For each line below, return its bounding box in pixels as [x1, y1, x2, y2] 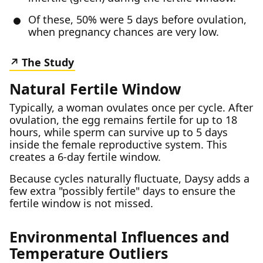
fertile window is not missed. [9, 196, 153, 210]
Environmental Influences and [9, 227, 230, 247]
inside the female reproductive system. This [9, 137, 227, 151]
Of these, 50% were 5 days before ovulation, [28, 12, 247, 26]
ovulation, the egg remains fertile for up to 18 [9, 113, 237, 127]
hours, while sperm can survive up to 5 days [9, 125, 228, 139]
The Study [22, 55, 74, 69]
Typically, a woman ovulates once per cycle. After [9, 100, 253, 114]
